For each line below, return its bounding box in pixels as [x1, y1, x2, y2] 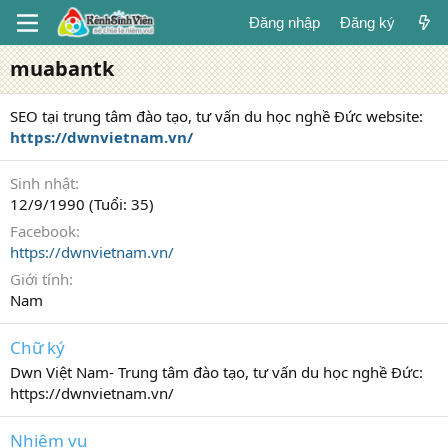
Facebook [10, 221, 76, 241]
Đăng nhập [248, 14, 320, 31]
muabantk [10, 55, 114, 82]
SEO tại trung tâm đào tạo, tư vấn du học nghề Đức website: [10, 106, 423, 126]
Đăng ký [339, 14, 395, 31]
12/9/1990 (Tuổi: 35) [10, 194, 154, 214]
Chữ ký [10, 336, 65, 359]
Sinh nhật [10, 173, 75, 193]
